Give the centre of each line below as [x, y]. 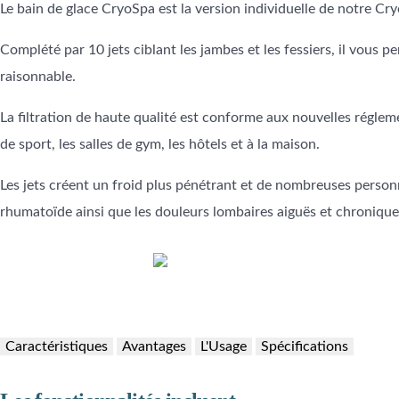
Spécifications [305, 347]
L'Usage [224, 347]
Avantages [154, 347]
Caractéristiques [57, 347]
